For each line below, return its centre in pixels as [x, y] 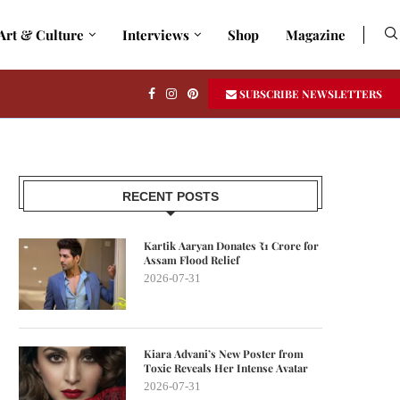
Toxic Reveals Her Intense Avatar [226, 368]
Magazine [316, 35]
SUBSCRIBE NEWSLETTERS [309, 94]
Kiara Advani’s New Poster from [224, 354]
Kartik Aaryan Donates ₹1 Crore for [231, 246]
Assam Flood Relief [192, 260]
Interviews [156, 35]
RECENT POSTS [171, 196]
